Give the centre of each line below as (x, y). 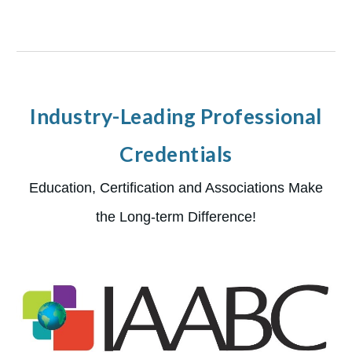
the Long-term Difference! (176, 216)
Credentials (176, 154)
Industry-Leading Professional (176, 116)
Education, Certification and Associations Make (176, 187)
